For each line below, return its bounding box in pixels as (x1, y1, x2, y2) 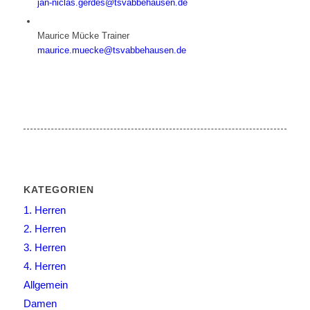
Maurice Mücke (37, 30, 102, 41)
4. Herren (23, 259, 66, 272)
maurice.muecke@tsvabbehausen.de (37, 44, 186, 55)
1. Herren (23, 203, 66, 216)
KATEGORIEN (23, 183, 94, 195)
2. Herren (23, 222, 66, 235)
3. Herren (23, 241, 66, 253)
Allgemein (23, 278, 68, 291)
